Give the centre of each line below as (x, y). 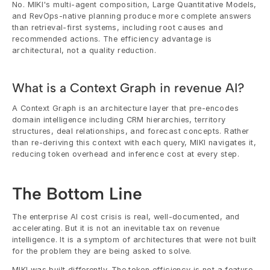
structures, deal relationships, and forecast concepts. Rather (131, 131)
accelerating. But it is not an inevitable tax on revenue (116, 228)
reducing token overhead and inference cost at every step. (126, 154)
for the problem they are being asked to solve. (102, 251)
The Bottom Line (77, 193)
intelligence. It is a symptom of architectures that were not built (134, 239)
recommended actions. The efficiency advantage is (112, 39)
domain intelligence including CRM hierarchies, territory (119, 119)
